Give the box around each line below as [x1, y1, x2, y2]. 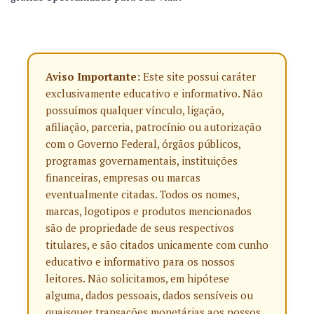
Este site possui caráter [140, 69, 256, 83]
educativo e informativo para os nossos [46, 254, 235, 268]
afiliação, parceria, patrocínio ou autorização [46, 120, 261, 134]
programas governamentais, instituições [46, 153, 238, 168]
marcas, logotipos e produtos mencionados [46, 204, 252, 218]
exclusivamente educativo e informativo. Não [46, 86, 263, 100]
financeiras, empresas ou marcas [46, 170, 200, 184]
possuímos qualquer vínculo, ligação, [46, 103, 224, 117]
